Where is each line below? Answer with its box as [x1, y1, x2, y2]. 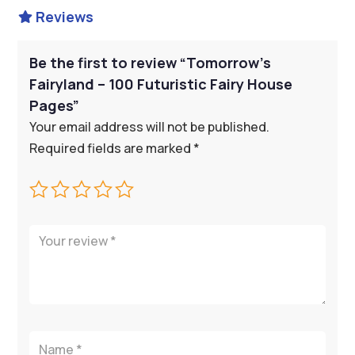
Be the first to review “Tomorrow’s [29, 53, 272, 73]
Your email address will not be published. [29, 118, 270, 136]
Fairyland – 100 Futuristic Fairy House [29, 74, 293, 94]
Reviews [35, 7, 94, 27]
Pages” [29, 96, 80, 116]
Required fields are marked [29, 139, 194, 158]
